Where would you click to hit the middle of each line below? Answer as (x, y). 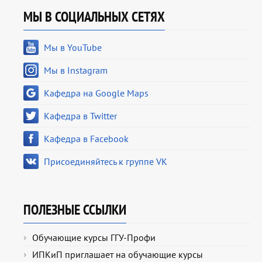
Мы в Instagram (76, 70)
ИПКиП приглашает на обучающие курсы (118, 255)
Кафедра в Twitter (80, 116)
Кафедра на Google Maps (96, 93)
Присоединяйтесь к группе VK (106, 162)
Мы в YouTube (73, 48)
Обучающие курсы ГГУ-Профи (94, 238)
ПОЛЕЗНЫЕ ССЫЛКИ (75, 210)
